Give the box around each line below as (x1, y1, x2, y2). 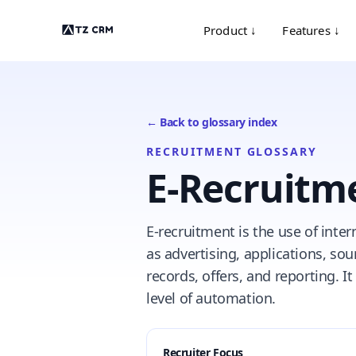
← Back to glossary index (146, 114, 277, 130)
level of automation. (146, 288, 277, 308)
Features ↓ (282, 22, 341, 38)
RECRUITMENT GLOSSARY (146, 144, 318, 159)
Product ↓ (203, 22, 257, 38)
